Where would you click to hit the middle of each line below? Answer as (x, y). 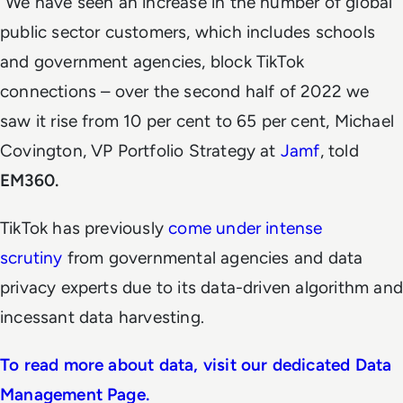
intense (294, 228)
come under (215, 228)
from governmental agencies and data (215, 257)
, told (339, 150)
